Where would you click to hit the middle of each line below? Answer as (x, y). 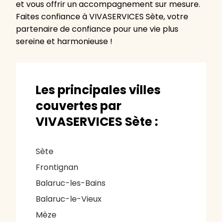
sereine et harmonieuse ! (64, 42)
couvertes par (79, 106)
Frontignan (57, 167)
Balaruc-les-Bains (71, 183)
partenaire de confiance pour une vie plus (97, 29)
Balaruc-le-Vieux (69, 199)
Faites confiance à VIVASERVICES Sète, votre (102, 17)
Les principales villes (98, 90)
